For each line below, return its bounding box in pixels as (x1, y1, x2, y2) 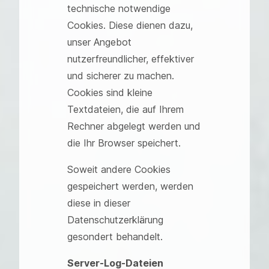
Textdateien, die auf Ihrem (67, 103, 184, 115)
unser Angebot (67, 36, 131, 48)
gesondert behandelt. (67, 231, 163, 243)
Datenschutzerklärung (67, 214, 163, 226)
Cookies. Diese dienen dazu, (67, 19, 193, 31)
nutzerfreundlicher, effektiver (67, 53, 194, 65)
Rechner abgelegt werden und (67, 120, 201, 132)
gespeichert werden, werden (67, 180, 193, 192)
